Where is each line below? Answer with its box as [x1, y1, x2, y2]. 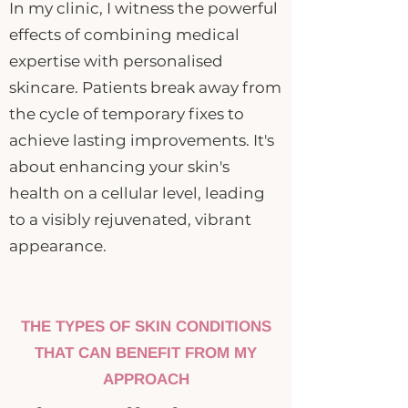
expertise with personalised [9, 52, 223, 70]
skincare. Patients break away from [9, 78, 281, 97]
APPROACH [102, 371, 189, 388]
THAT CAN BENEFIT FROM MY [35, 344, 257, 362]
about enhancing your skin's [9, 158, 229, 176]
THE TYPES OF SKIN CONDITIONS [20, 318, 271, 335]
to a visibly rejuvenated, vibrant [9, 210, 251, 229]
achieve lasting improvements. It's [9, 131, 274, 149]
